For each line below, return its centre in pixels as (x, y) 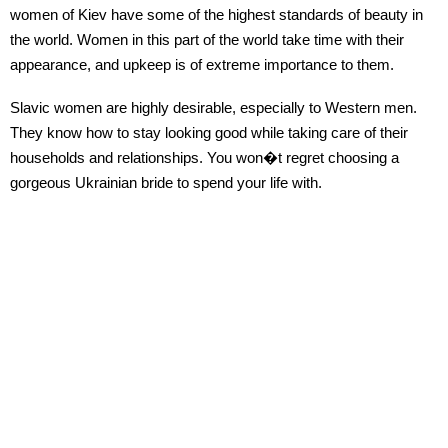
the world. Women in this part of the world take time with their (207, 39)
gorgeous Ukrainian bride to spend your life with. (166, 182)
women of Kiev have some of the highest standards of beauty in (216, 14)
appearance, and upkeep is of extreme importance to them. (202, 64)
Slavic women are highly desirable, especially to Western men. (213, 107)
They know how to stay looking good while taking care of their (209, 132)
